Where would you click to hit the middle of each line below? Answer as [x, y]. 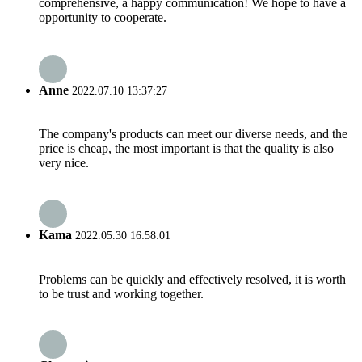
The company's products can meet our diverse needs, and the [193, 133]
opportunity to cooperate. [103, 18]
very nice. [64, 162]
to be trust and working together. [121, 293]
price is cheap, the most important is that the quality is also [186, 148]
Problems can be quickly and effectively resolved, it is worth [192, 279]
